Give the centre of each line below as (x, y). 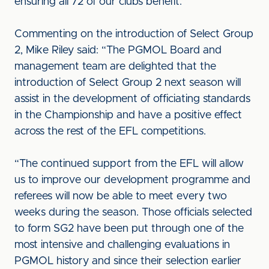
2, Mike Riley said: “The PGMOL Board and (118, 50)
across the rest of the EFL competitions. (110, 131)
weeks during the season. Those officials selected (133, 213)
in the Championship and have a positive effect (128, 115)
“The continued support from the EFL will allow (129, 164)
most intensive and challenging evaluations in (122, 245)
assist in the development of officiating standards (132, 99)
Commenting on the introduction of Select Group (134, 34)
